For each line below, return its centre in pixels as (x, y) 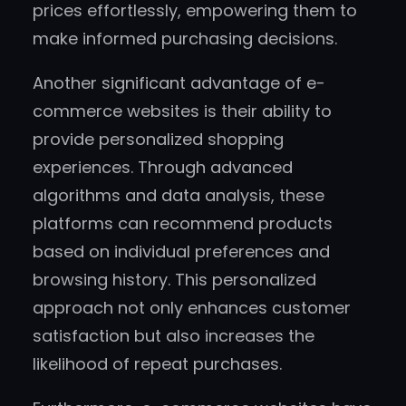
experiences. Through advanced (163, 168)
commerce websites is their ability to (182, 111)
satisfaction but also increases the (174, 336)
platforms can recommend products (183, 224)
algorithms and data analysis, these (179, 196)
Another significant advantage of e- (179, 83)
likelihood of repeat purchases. (157, 364)
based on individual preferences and (181, 252)
